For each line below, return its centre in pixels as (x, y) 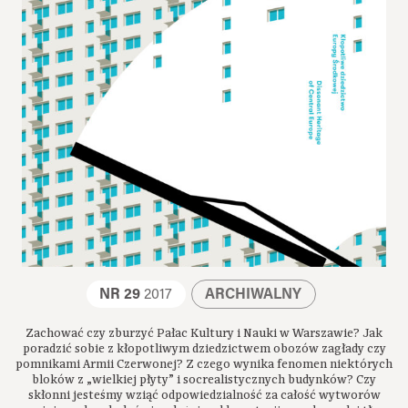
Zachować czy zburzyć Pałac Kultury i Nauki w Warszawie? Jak (204, 333)
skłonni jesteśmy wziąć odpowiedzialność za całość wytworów (204, 395)
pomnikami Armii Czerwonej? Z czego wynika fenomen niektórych (204, 364)
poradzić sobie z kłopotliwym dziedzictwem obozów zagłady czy (204, 348)
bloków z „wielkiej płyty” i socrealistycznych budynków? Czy (204, 379)
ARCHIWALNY (254, 295)
